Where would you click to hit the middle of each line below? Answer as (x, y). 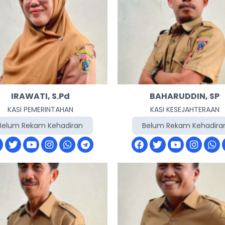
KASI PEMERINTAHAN (40, 109)
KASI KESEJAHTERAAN (185, 109)
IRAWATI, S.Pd (40, 96)
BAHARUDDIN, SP (185, 96)
